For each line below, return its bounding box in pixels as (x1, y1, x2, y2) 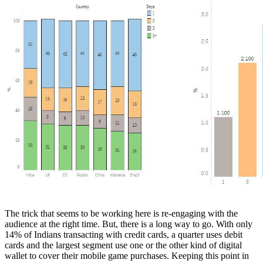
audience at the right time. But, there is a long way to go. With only (5, 219, 252, 230)
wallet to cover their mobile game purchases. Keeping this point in (5, 251, 249, 261)
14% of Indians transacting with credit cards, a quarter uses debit (5, 230, 242, 240)
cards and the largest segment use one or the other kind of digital (5, 240, 242, 251)
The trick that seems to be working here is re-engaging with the (5, 208, 238, 219)
